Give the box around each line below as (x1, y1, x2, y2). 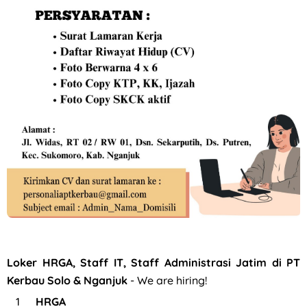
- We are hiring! (127, 273, 207, 288)
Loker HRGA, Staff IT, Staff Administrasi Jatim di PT (7, 256, 300, 270)
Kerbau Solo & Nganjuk (7, 273, 127, 288)
